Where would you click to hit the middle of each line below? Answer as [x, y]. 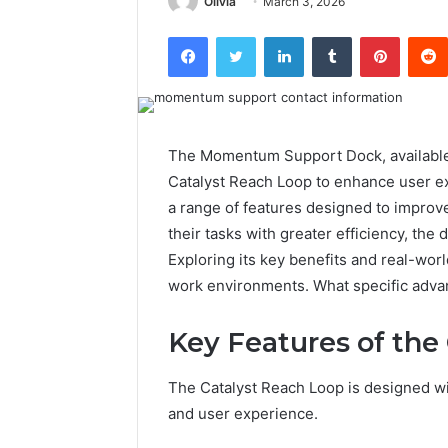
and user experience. [243, 413]
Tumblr [372, 36]
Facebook [237, 36]
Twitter [277, 36]
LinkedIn [329, 36]
